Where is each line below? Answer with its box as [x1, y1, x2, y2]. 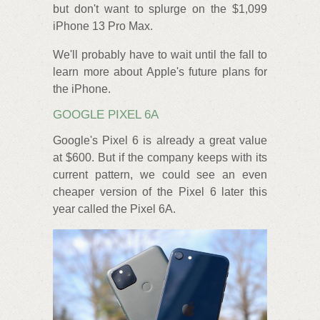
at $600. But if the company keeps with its [53, 151, 267, 164]
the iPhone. [53, 82, 111, 95]
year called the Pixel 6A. [53, 203, 176, 216]
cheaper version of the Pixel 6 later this [53, 186, 267, 199]
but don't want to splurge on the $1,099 [53, 2, 267, 15]
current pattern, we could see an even [53, 169, 267, 181]
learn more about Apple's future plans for [53, 65, 267, 78]
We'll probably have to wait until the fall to [53, 48, 267, 61]
